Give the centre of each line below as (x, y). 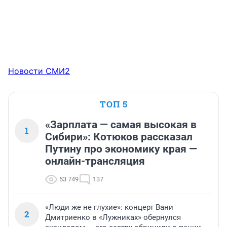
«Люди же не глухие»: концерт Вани (109, 207)
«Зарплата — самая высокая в (121, 125)
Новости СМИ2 (39, 71)
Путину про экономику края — (121, 149)
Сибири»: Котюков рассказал (119, 137)
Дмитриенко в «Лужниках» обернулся (113, 218)
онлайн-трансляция (95, 161)
